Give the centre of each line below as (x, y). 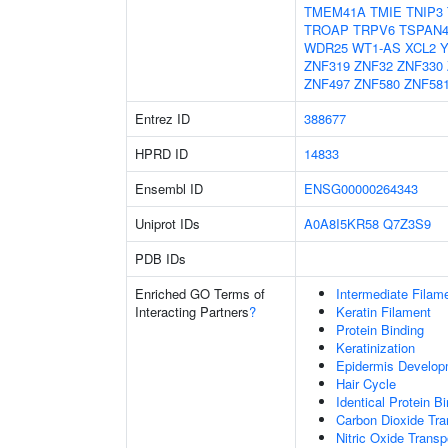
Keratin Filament (383, 311)
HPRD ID (161, 153)
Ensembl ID (169, 188)
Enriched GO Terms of (200, 293)
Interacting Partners (192, 311)
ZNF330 (420, 65)
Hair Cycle (366, 383)
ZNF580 (377, 83)
